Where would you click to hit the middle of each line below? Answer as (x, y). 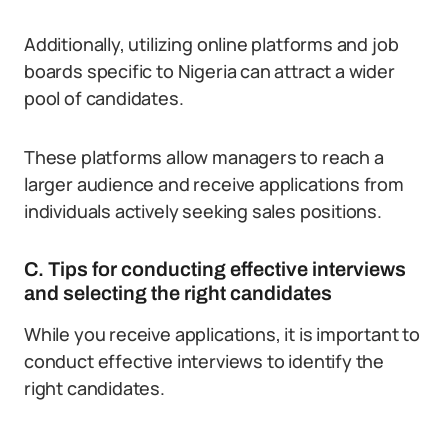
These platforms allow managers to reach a (204, 157)
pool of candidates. (104, 98)
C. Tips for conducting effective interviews (215, 269)
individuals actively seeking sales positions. (203, 211)
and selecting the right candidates (178, 293)
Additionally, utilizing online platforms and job (211, 44)
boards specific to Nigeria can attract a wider (209, 71)
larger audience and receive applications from (214, 184)
